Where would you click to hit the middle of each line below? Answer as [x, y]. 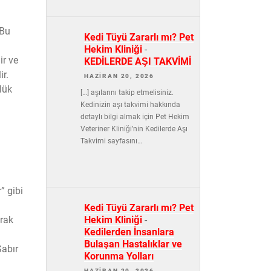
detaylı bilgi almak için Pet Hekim [135, 116]
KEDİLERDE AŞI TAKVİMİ [138, 62]
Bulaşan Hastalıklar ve [133, 244]
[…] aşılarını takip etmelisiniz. [127, 92]
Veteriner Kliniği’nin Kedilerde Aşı [134, 129]
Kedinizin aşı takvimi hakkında [130, 104]
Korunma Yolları [119, 256]
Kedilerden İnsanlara [129, 232]
